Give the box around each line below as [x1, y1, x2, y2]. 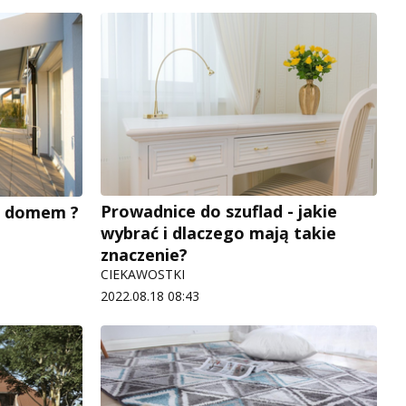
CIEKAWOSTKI [101, 266, 185, 284]
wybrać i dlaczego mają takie [101, 222, 336, 245]
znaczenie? [101, 244, 188, 266]
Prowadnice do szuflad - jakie [101, 200, 337, 223]
